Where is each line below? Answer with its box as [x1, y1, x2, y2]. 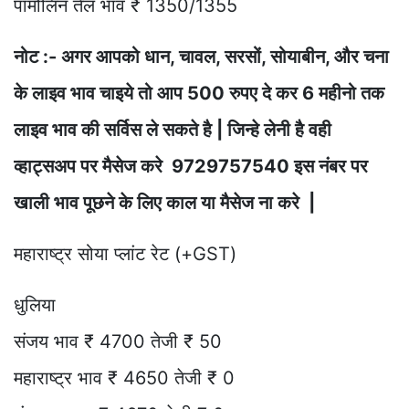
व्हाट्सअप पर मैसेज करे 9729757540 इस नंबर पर [14, 154, 368, 177]
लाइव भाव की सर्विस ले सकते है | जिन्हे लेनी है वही [14, 118, 331, 141]
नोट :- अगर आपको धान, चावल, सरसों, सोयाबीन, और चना [14, 45, 389, 68]
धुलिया [14, 293, 56, 316]
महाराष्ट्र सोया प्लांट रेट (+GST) [14, 242, 236, 265]
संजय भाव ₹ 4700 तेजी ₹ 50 [14, 330, 222, 352]
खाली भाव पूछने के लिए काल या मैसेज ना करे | [14, 191, 320, 214]
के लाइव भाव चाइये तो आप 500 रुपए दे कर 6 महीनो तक [14, 81, 384, 104]
